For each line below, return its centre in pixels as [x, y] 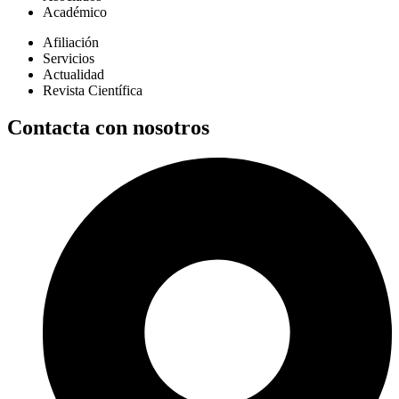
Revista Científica [93, 90]
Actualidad [73, 74]
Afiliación [71, 42]
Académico [75, 12]
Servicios [69, 58]
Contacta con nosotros [108, 128]
